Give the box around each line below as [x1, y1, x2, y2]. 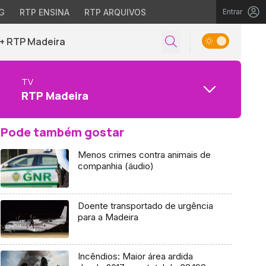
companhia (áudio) [77, 160, 154, 172]
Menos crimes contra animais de [77, 149, 211, 160]
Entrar [223, 7, 242, 16]
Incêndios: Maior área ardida [77, 251, 193, 262]
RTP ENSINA [19, 7, 69, 17]
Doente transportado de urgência [77, 199, 213, 211]
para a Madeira [77, 211, 138, 223]
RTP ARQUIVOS [84, 7, 146, 17]
